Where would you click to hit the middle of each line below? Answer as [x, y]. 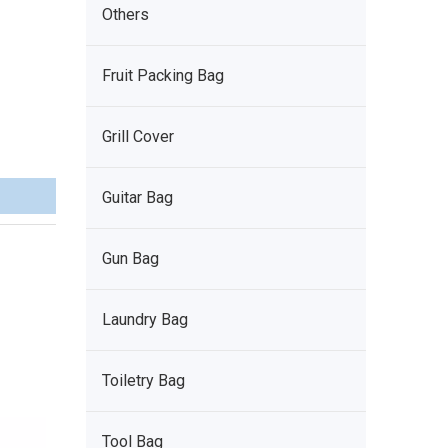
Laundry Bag [145, 319]
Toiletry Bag [143, 380]
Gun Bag [130, 258]
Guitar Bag [137, 197]
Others [125, 14]
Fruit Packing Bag [163, 75]
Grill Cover [138, 136]
